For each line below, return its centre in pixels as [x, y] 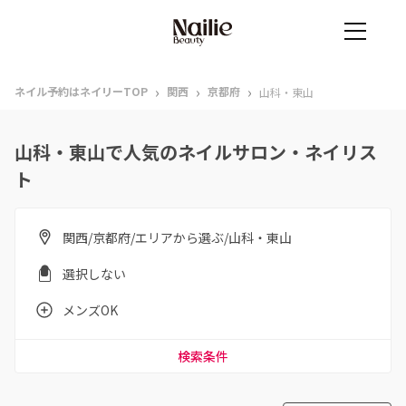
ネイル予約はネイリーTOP [81, 91]
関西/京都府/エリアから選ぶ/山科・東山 [177, 237]
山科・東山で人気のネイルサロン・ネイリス [196, 152]
